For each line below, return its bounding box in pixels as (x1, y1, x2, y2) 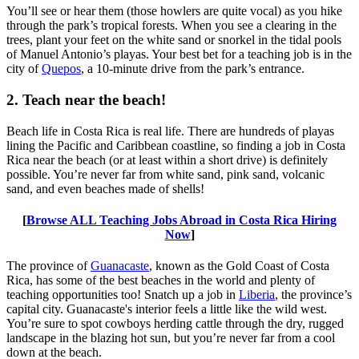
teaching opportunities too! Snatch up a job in (6, 288, 239, 302)
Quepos (42, 62, 81, 76)
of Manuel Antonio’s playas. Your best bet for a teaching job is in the (6, 47, 352, 62)
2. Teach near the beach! (6, 91, 166, 109)
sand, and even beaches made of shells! (6, 181, 208, 196)
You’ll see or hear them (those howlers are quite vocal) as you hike (6, 4, 342, 18)
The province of (6, 259, 91, 273)
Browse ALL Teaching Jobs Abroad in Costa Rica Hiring (26, 213, 337, 228)
